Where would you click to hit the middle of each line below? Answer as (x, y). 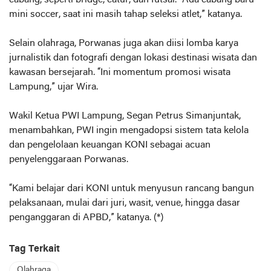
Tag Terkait (34, 249)
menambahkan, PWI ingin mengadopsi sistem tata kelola (129, 131)
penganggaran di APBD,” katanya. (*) (86, 218)
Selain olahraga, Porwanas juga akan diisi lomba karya (124, 44)
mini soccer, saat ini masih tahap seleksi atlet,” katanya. (126, 15)
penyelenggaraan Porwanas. (69, 160)
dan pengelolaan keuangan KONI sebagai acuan (110, 145)
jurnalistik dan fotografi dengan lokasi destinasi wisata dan (133, 58)
